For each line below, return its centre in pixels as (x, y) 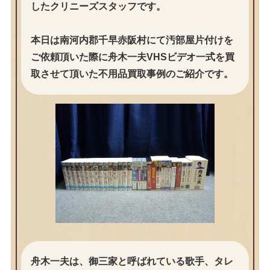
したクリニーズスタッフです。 (98, 7)
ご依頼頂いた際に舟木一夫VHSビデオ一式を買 (132, 57)
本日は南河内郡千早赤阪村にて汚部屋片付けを (132, 40)
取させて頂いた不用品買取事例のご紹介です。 (132, 74)
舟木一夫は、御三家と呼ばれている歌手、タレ (132, 262)
